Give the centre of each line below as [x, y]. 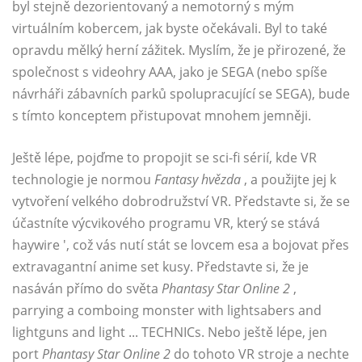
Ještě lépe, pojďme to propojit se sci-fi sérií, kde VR [164, 158]
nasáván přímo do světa [87, 289]
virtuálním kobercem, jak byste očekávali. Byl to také [170, 29]
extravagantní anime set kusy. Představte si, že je [160, 267]
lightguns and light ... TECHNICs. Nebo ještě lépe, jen [170, 333]
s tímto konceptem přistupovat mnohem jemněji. [162, 116]
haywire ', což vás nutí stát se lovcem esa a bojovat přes [181, 245]
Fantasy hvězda [198, 180]
